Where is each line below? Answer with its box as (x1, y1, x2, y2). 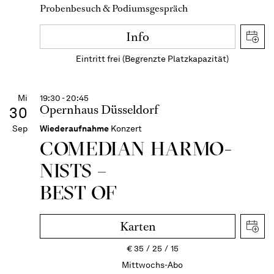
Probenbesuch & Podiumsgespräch (40, 2, 188, 15)
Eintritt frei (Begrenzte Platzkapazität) (76, 53, 229, 64)
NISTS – (40, 158, 107, 182)
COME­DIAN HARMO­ (40, 136, 232, 160)
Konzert (111, 123, 142, 134)
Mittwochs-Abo (122, 259, 183, 270)
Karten (119, 218, 156, 235)
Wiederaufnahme (40, 123, 109, 134)
